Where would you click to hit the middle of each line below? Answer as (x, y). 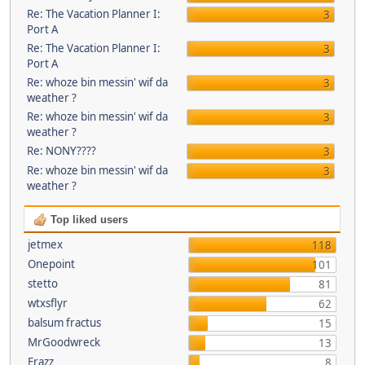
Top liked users (88, 220)
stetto (43, 284)
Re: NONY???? (61, 151)
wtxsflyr (48, 303)
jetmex (45, 244)
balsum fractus (64, 323)
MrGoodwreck (64, 342)
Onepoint (51, 264)
